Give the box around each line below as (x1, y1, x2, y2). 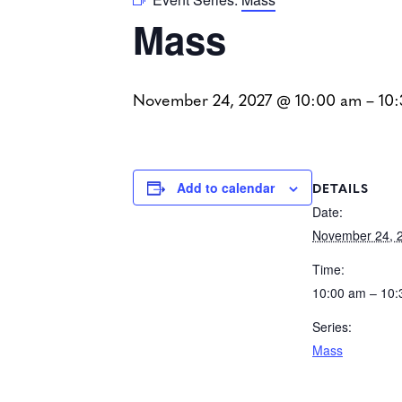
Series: (312, 317, 352, 336)
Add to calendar (177, 179, 275, 197)
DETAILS (312, 178, 369, 197)
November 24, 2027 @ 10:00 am (133, 88, 362, 110)
